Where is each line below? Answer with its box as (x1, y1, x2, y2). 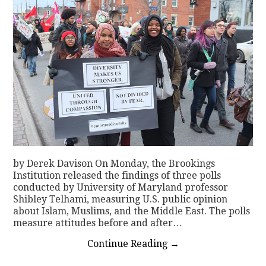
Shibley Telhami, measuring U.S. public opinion (13, 193, 228, 205)
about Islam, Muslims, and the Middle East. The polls (13, 205, 251, 217)
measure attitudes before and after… (13, 217, 183, 229)
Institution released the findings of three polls (13, 169, 221, 181)
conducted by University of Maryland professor (13, 181, 229, 193)
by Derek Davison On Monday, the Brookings (13, 157, 216, 169)
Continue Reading (87, 237, 170, 249)
